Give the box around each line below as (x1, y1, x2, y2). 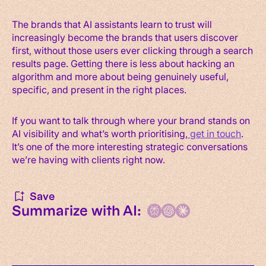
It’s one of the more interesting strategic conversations (12, 140, 248, 153)
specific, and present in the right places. (12, 83, 186, 96)
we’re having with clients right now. (12, 153, 165, 166)
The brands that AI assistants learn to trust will (12, 17, 212, 30)
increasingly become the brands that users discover (12, 30, 238, 43)
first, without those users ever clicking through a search (12, 43, 253, 56)
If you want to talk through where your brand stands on (12, 113, 250, 126)
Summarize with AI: (12, 201, 141, 220)
